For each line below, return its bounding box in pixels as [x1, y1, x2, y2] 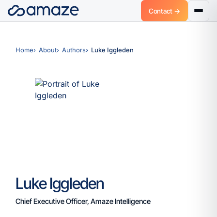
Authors [62, 46, 86, 54]
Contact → [148, 6, 180, 15]
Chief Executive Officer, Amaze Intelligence [15, 197, 151, 206]
